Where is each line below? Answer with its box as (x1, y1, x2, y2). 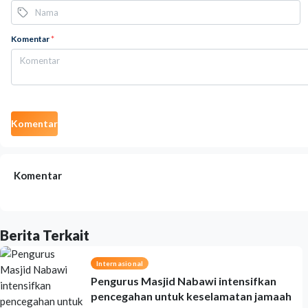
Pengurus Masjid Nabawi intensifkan (91, 274, 276, 287)
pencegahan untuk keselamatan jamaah (91, 289, 291, 302)
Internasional (96, 259, 144, 267)
